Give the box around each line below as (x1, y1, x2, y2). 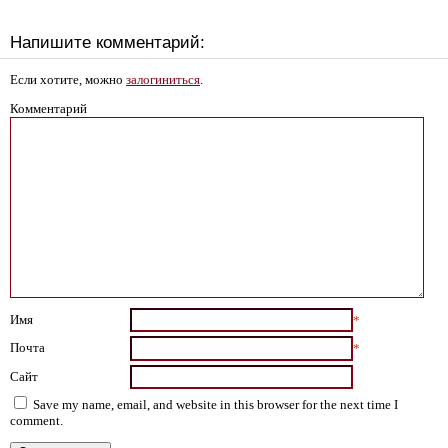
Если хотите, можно (10, 71, 126, 87)
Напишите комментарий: (10, 32, 205, 52)
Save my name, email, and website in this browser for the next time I (33, 397, 398, 412)
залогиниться (126, 71, 200, 87)
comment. (10, 413, 63, 428)
